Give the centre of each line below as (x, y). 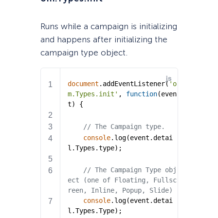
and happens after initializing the (104, 39)
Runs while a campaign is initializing (109, 26)
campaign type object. (84, 52)
